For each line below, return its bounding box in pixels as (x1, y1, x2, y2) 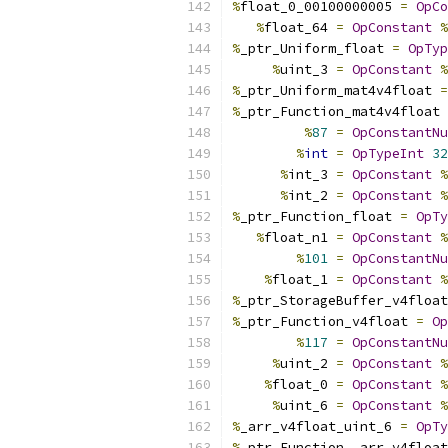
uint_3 (280, 61, 336, 78)
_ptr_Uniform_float (240, 40, 392, 57)
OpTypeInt (352, 145, 424, 162)
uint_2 (280, 355, 336, 372)
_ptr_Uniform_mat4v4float (240, 82, 440, 99)
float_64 (264, 19, 336, 36)
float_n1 (264, 229, 336, 246)
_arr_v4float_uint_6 (240, 418, 400, 435)
